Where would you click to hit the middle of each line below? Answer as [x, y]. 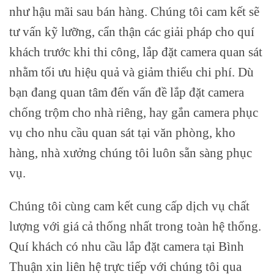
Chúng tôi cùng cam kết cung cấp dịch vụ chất [129, 206]
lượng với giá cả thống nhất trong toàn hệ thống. [135, 226]
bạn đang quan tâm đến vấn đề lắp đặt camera [127, 92]
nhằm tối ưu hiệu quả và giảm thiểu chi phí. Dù [131, 72]
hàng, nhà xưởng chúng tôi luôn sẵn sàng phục [131, 153]
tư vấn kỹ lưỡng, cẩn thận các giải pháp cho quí [132, 32]
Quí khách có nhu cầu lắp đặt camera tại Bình [127, 246]
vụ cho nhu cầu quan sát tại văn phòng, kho [122, 133]
